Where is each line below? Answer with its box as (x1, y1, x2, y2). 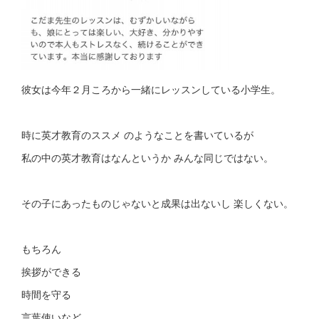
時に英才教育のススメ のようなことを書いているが (21, 127, 256, 142)
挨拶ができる (21, 263, 81, 278)
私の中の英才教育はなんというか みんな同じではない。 (21, 150, 276, 164)
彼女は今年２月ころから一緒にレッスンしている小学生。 (21, 81, 283, 96)
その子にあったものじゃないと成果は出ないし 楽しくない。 (21, 195, 296, 210)
